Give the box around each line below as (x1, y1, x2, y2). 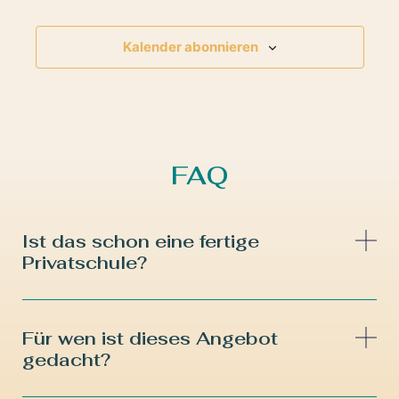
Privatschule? (22, 251, 147, 275)
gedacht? (22, 348, 110, 372)
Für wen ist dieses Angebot (22, 327, 278, 351)
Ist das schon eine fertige (22, 230, 259, 254)
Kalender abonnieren (122, 38, 258, 56)
